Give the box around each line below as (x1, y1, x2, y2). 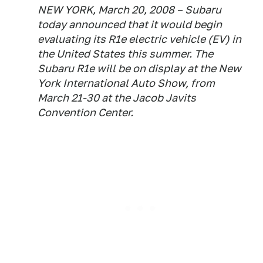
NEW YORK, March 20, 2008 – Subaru (38, 4, 221, 16)
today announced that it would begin (38, 18, 222, 31)
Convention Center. (38, 106, 133, 119)
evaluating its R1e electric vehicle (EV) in (38, 33, 241, 45)
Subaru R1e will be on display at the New (38, 62, 241, 75)
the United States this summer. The (38, 48, 213, 60)
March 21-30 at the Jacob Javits (38, 92, 196, 104)
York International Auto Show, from (38, 77, 215, 89)
